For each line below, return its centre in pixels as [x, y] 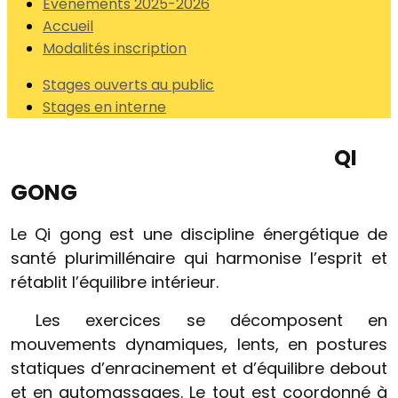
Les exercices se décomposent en [199, 320]
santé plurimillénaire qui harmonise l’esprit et [199, 258]
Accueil [68, 26]
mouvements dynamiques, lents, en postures [199, 344]
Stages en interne [104, 107]
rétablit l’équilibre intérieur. [115, 282]
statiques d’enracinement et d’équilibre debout [199, 368]
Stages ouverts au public [128, 85]
